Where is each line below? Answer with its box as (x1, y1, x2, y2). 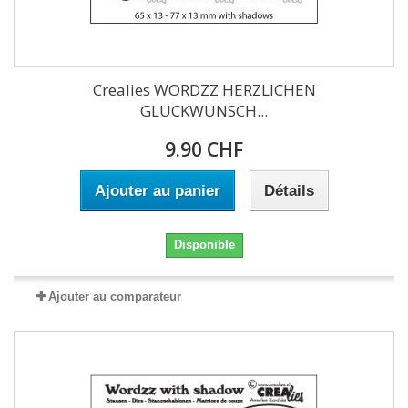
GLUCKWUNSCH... (140, 100, 268, 121)
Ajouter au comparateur (48, 290, 181, 303)
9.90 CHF (165, 137, 243, 162)
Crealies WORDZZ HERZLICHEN (92, 79, 316, 100)
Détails (263, 182, 314, 199)
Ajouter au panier (94, 182, 220, 199)
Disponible (173, 238, 235, 251)
